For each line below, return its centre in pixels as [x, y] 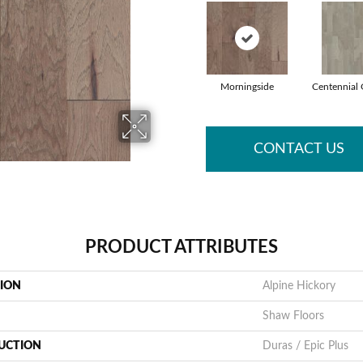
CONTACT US [299, 149]
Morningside [247, 87]
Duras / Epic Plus [305, 346]
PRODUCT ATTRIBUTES [181, 247]
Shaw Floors [293, 316]
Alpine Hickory [299, 286]
